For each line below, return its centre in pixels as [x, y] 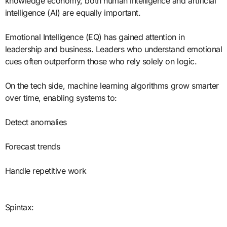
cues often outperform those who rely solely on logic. [101, 61]
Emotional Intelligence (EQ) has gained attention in [95, 37]
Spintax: [19, 207]
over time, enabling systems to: [61, 98]
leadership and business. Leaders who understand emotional [113, 49]
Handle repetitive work [46, 171]
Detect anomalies [36, 122]
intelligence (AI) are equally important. [73, 12]
